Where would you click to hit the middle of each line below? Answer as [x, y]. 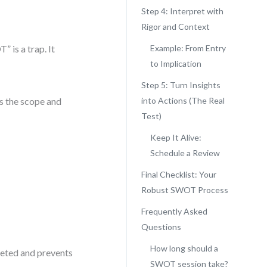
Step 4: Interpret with [182, 11]
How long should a [184, 248]
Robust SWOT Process [184, 190]
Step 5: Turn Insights [181, 85]
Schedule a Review [185, 153]
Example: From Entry [188, 48]
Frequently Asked [174, 211]
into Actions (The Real [183, 100]
